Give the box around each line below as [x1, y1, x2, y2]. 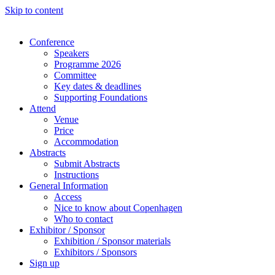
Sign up [29, 258, 60, 268]
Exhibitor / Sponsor [29, 225, 105, 235]
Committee [54, 70, 96, 80]
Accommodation [54, 136, 118, 147]
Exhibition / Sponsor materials [54, 236, 171, 246]
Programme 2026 [54, 59, 121, 69]
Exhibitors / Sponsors [54, 247, 137, 257]
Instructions [54, 169, 99, 180]
